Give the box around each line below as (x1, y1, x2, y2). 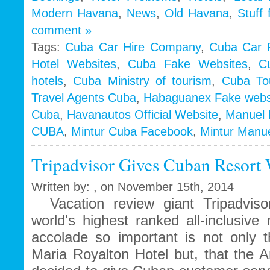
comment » (31, 24, 92, 37)
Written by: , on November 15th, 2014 (31, 180, 234, 194)
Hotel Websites (31, 57, 116, 71)
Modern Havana (31, 7, 118, 20)
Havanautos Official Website (67, 108, 218, 122)
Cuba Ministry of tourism (73, 74, 212, 88)
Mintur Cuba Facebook (71, 125, 193, 139)
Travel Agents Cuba (31, 91, 136, 105)
